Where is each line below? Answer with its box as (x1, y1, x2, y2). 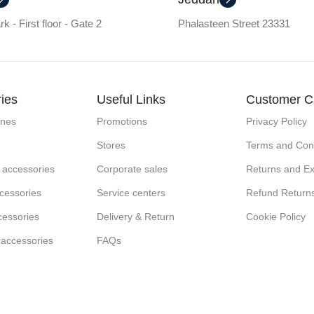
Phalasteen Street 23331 (178, 17, 290, 29)
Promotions (97, 115, 148, 127)
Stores (97, 139, 126, 151)
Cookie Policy (245, 210, 306, 222)
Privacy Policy (245, 115, 307, 127)
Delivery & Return (97, 210, 175, 222)
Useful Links (97, 92, 166, 107)
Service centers (97, 186, 166, 198)
